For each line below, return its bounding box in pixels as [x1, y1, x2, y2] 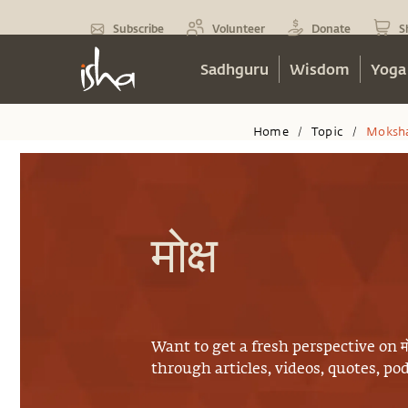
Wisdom [290, 59, 350, 78]
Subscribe [113, 21, 164, 36]
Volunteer [212, 21, 265, 36]
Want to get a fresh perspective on [151, 340, 402, 355]
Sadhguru [200, 59, 269, 78]
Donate [311, 21, 351, 36]
